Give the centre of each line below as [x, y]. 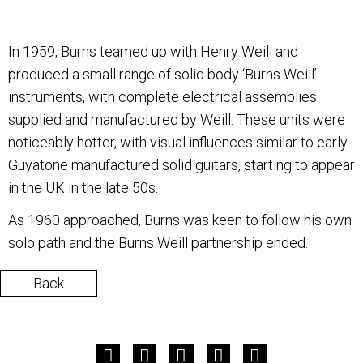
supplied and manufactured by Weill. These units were [177, 119]
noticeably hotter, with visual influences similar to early [178, 142]
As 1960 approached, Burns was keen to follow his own [180, 220]
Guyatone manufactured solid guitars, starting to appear [181, 164]
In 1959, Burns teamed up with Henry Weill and [153, 51]
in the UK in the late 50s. [83, 187]
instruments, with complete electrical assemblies [162, 96]
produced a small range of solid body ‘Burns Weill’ [162, 74]
